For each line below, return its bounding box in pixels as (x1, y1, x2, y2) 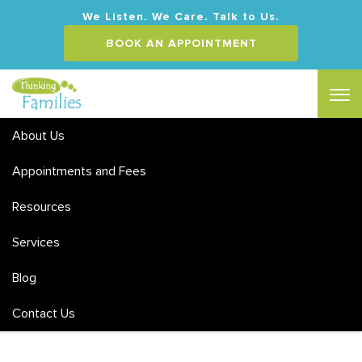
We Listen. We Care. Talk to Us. (82, 10, 280, 23)
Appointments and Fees (12, 163, 146, 179)
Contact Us (12, 305, 75, 322)
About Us (12, 128, 65, 144)
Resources (12, 199, 71, 215)
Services (12, 234, 60, 250)
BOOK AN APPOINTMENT (105, 36, 257, 50)
